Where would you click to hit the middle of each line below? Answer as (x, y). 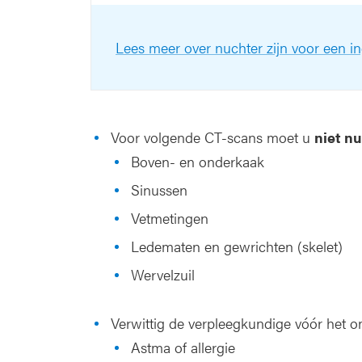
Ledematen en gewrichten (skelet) (237, 246)
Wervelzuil (163, 274)
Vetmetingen (170, 218)
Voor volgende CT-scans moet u (213, 137)
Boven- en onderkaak (198, 161)
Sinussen (159, 189)
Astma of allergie (183, 347)
